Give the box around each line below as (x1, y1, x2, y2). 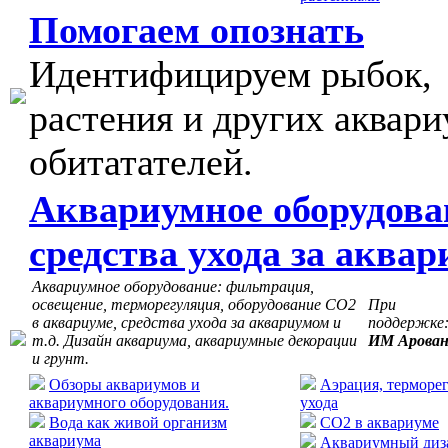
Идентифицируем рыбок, (29, 53, 432, 95)
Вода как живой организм (49, 414, 227, 431)
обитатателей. (29, 141, 253, 183)
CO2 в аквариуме (320, 414, 439, 431)
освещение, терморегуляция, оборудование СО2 (32, 296, 356, 313)
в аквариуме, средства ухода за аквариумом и (32, 314, 341, 331)
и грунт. (32, 350, 89, 367)
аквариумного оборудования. (29, 394, 229, 411)
